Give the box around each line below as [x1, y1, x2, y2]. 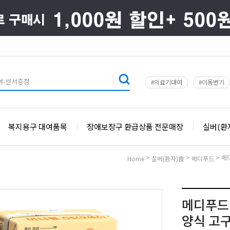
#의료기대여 [151, 78, 182, 86]
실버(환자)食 [151, 154, 184, 163]
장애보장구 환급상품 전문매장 [87, 121, 183, 132]
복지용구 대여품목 [8, 121, 67, 132]
